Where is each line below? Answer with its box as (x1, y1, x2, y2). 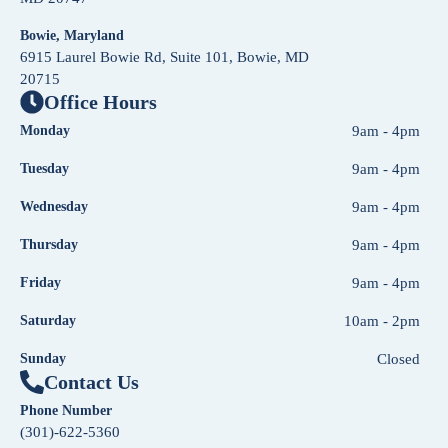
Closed (377, 350, 420, 367)
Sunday (20, 350, 66, 366)
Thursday (20, 236, 78, 252)
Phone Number (20, 402, 112, 418)
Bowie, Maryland (20, 27, 124, 43)
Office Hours (44, 90, 157, 113)
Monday (20, 122, 70, 138)
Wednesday (20, 198, 88, 214)
